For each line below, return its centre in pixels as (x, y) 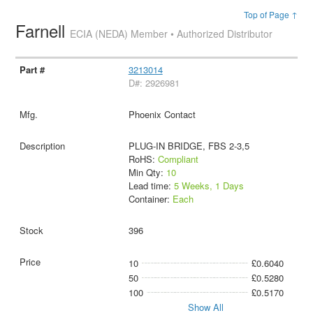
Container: (150, 198)
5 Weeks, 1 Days (209, 185)
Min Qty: (147, 172)
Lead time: (151, 185)
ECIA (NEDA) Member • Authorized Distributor (172, 34)
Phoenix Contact (162, 114)
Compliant (178, 159)
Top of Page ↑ (270, 14)
